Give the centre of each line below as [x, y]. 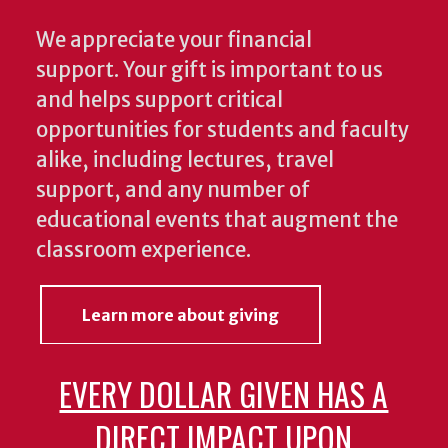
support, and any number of [173, 190]
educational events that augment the [217, 220]
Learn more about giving [180, 315]
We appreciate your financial [174, 40]
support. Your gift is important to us [209, 70]
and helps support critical [159, 100]
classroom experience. [143, 250]
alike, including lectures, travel [185, 160]
